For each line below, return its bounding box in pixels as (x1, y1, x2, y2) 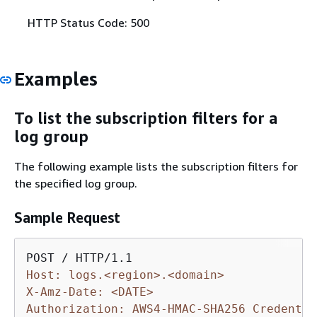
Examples (14, 67, 98, 90)
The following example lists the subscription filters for (14, 158, 298, 173)
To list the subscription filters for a (14, 109, 278, 128)
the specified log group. (14, 175, 137, 190)
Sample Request (14, 209, 120, 226)
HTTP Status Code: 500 (27, 15, 149, 30)
